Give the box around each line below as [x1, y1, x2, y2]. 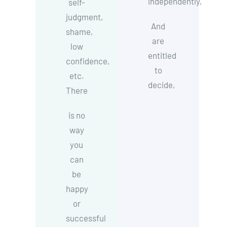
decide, [147, 80, 175, 90]
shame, [66, 26, 93, 36]
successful [66, 213, 106, 223]
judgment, [66, 12, 103, 22]
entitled [147, 50, 176, 60]
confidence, [66, 56, 110, 66]
